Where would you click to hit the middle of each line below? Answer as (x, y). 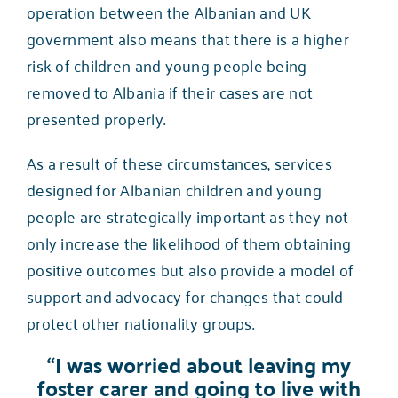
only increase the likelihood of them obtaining (189, 242)
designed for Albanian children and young (174, 189)
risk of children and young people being (167, 64)
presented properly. (96, 118)
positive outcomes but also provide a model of (190, 269)
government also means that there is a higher (187, 38)
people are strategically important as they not (187, 215)
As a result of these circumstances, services (179, 162)
